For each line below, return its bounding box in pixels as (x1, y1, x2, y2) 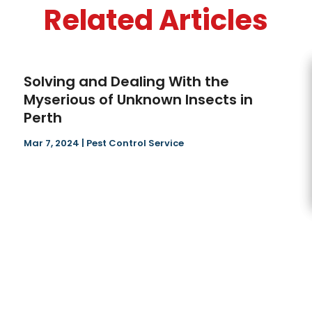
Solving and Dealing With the (24, 72, 230, 92)
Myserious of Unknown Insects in (24, 90, 253, 110)
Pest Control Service (86, 136, 185, 150)
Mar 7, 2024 (24, 136, 80, 150)
